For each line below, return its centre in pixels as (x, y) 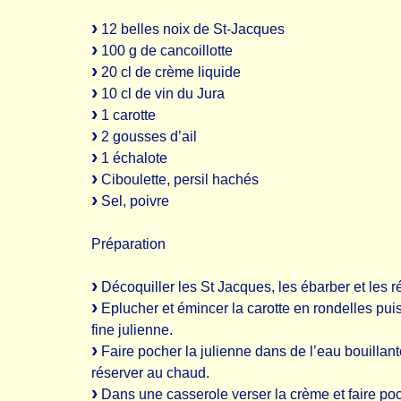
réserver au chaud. (150, 373)
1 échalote (132, 158)
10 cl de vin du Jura (161, 94)
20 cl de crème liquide (169, 72)
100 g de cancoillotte (165, 51)
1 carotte (127, 115)
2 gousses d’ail (147, 137)
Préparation (128, 244)
